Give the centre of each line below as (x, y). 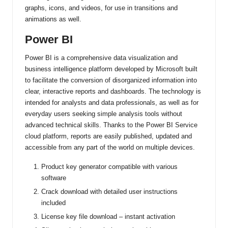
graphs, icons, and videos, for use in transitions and (101, 8)
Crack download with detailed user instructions (109, 191)
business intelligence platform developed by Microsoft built (111, 69)
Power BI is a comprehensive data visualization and (101, 58)
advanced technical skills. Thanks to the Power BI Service (111, 125)
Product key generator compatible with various (109, 166)
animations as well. (53, 19)
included (53, 203)
